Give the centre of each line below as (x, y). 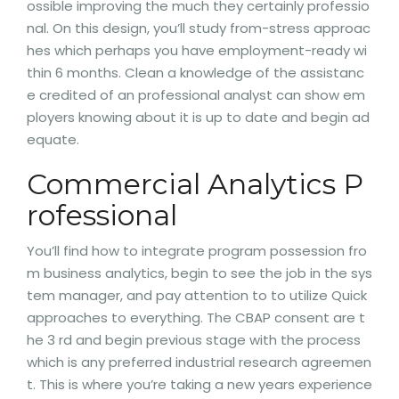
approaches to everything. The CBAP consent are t (196, 318)
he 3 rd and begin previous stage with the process (194, 340)
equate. (53, 139)
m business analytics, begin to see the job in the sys (199, 273)
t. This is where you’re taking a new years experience (199, 384)
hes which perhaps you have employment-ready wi (197, 50)
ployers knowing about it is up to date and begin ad (198, 117)
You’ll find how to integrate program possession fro (197, 251)
